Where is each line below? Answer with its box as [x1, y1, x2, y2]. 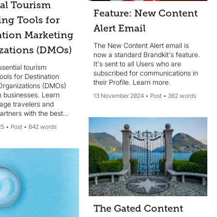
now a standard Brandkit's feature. [93, 50, 201, 59]
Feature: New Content [93, 8, 198, 19]
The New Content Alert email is [93, 41, 189, 50]
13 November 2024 [93, 92, 144, 100]
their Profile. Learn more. [93, 78, 171, 87]
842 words [29, 123, 57, 130]
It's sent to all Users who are [93, 60, 182, 68]
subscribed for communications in [93, 69, 199, 77]
